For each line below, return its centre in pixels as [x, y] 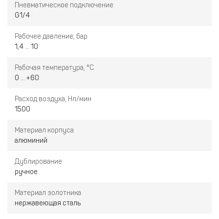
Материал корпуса [44, 130]
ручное [26, 172]
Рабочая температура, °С [54, 68]
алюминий [31, 141]
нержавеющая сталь [48, 203]
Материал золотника [48, 193]
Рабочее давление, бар [51, 36]
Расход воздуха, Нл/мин [53, 99]
